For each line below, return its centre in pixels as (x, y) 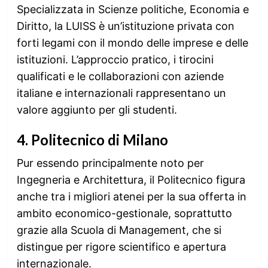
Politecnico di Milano (99, 139)
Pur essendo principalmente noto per (110, 163)
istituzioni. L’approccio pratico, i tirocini (115, 59)
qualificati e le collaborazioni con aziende (120, 76)
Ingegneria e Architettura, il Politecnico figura (131, 179)
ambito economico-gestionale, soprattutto (124, 213)
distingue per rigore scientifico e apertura (121, 246)
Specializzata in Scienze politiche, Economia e (133, 9)
